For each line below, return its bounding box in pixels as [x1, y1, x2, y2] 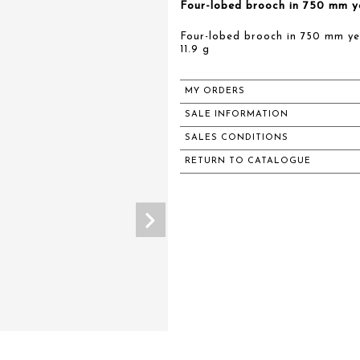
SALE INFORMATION [185, 110, 288, 119]
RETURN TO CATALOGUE [185, 157, 311, 166]
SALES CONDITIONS [185, 133, 288, 142]
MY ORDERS [185, 87, 245, 96]
